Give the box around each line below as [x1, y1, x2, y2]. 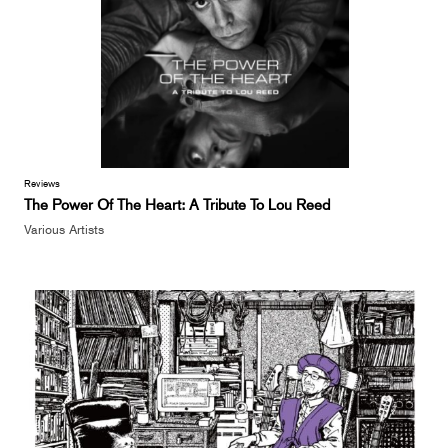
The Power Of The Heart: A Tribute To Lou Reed [23, 193, 330, 213]
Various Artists [23, 220, 104, 237]
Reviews [23, 175, 61, 189]
